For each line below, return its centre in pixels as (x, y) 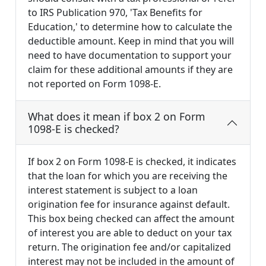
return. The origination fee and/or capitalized (129, 247)
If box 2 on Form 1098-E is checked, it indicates (132, 162)
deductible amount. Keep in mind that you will (131, 41)
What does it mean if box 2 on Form (116, 117)
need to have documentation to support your (130, 56)
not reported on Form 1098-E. (94, 84)
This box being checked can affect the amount (131, 219)
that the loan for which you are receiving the (128, 176)
